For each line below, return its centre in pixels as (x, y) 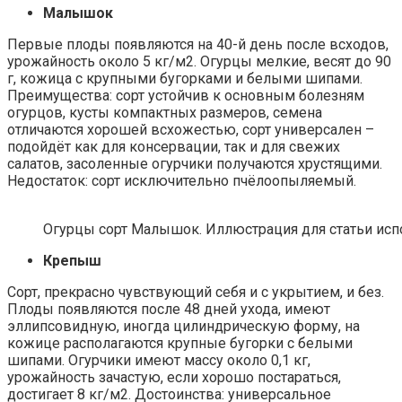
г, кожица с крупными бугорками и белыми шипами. (185, 78)
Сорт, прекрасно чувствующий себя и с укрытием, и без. (196, 292)
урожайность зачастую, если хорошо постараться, (174, 377)
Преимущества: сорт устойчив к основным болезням (186, 95)
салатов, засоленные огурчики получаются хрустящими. (195, 163)
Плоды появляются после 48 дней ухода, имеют (169, 309)
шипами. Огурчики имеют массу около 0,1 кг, (159, 360)
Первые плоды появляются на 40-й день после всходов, (198, 44)
